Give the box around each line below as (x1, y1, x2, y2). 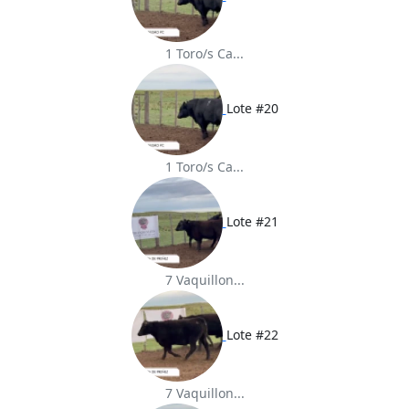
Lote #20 (225, 100, 278, 118)
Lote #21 (225, 213, 278, 231)
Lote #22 (225, 326, 278, 344)
